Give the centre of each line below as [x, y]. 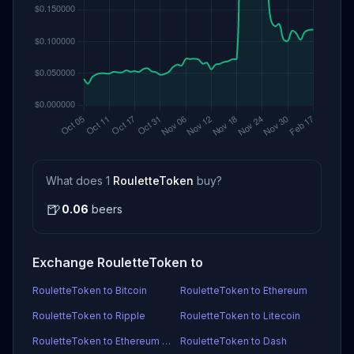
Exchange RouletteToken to [118, 262]
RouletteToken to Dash [233, 341]
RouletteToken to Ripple [89, 316]
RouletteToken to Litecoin [240, 316]
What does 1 [79, 181]
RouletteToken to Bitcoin [90, 290]
